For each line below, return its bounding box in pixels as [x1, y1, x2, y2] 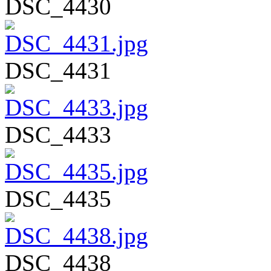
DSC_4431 [5, 57, 111, 83]
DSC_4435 [5, 185, 111, 212]
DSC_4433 [5, 121, 111, 148]
